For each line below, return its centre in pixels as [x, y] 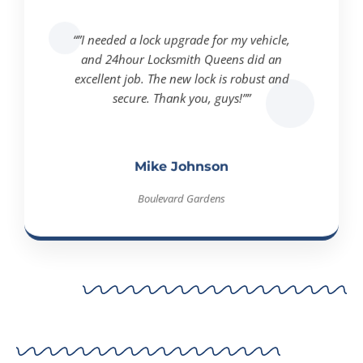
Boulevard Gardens [181, 183]
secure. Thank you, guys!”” [181, 83]
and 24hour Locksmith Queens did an [181, 44]
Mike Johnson [181, 151]
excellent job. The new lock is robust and [181, 63]
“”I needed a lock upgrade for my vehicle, [181, 24]
